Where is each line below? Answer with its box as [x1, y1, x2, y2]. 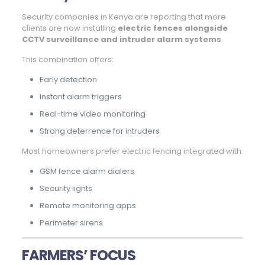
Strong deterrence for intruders [39, 125, 160, 137]
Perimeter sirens [39, 217, 103, 229]
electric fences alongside [117, 22, 228, 34]
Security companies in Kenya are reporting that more [21, 11, 226, 23]
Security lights [39, 183, 92, 195]
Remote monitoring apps [39, 200, 136, 212]
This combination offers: [21, 54, 114, 66]
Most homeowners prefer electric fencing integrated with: [21, 146, 243, 157]
